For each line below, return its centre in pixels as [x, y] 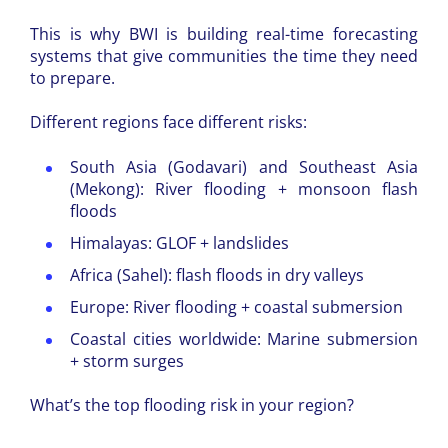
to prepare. [72, 77]
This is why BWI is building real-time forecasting [224, 33]
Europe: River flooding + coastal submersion [236, 306]
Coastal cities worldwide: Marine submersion [244, 338]
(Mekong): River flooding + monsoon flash [244, 188]
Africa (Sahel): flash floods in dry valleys [217, 274]
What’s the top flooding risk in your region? [192, 405]
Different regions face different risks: [168, 122]
